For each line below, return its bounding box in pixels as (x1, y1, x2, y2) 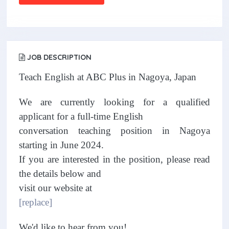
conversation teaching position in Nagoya (19, 125, 210, 136)
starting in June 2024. (19, 140, 104, 150)
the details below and (19, 168, 101, 179)
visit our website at (19, 182, 92, 193)
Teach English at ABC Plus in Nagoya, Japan (19, 72, 196, 82)
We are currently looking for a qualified (19, 97, 210, 107)
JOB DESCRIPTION (25, 53, 91, 62)
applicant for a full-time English (19, 111, 143, 122)
